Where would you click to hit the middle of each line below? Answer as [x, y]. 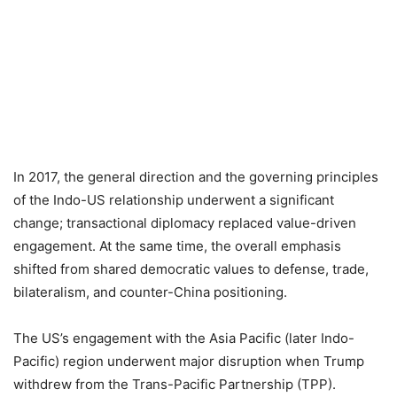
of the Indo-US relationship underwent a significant [174, 200]
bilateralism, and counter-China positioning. [150, 292]
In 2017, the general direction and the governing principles [196, 177]
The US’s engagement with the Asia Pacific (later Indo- [184, 338]
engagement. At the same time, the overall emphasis [177, 246]
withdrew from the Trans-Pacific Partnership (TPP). [175, 384]
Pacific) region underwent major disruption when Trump [189, 361]
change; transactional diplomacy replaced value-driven [185, 223]
